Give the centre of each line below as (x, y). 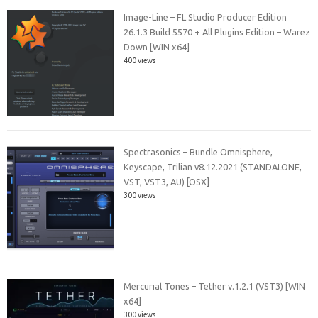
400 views (140, 61)
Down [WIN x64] (157, 47)
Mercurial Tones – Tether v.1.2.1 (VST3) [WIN (215, 286)
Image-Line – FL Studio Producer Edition (205, 17)
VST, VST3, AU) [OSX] (167, 181)
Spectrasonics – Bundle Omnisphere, (198, 152)
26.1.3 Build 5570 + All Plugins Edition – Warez (217, 32)
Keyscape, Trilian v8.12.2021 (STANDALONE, (213, 166)
